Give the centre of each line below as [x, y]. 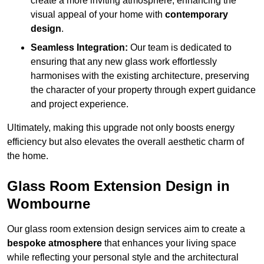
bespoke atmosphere [55, 243]
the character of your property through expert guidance [143, 90]
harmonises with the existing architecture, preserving [140, 76]
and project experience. [80, 104]
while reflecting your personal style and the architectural [123, 258]
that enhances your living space [169, 243]
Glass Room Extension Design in [118, 186]
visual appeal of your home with [98, 15]
